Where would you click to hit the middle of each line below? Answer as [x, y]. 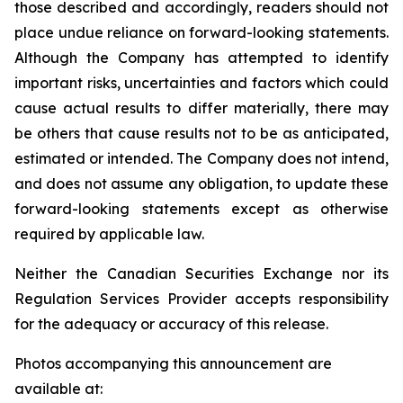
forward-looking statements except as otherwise [201, 209]
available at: [58, 389]
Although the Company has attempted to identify [201, 58]
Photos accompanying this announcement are [173, 364]
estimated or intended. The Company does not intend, [201, 159]
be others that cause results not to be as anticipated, [201, 134]
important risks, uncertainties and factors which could [201, 83]
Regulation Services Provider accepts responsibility [201, 299]
